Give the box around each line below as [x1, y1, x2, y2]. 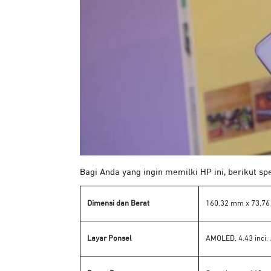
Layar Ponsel [85, 235, 132, 243]
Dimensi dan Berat [85, 200, 149, 208]
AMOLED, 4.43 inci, [204, 235, 270, 243]
